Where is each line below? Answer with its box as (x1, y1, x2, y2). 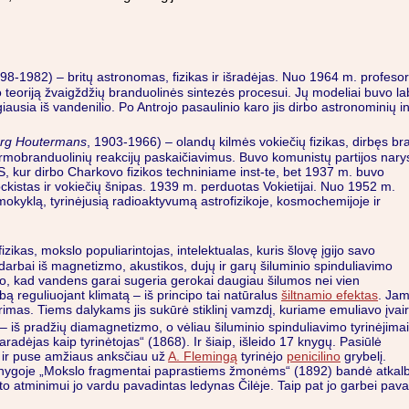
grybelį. (341, 348, 386, 363)
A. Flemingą (168, 348, 237, 363)
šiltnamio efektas (281, 288, 378, 303)
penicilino (287, 348, 341, 363)
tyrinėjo (237, 348, 287, 363)
